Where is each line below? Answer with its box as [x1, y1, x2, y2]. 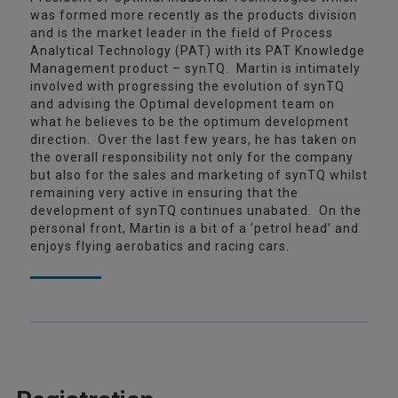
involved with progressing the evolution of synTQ [30, 79, 345, 93]
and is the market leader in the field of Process [30, 26, 333, 40]
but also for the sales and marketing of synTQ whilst [30, 168, 368, 182]
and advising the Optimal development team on [30, 97, 335, 111]
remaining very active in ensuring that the [30, 186, 298, 200]
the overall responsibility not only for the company [30, 150, 354, 164]
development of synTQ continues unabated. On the [30, 203, 362, 218]
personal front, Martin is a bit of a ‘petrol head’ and [30, 221, 359, 235]
